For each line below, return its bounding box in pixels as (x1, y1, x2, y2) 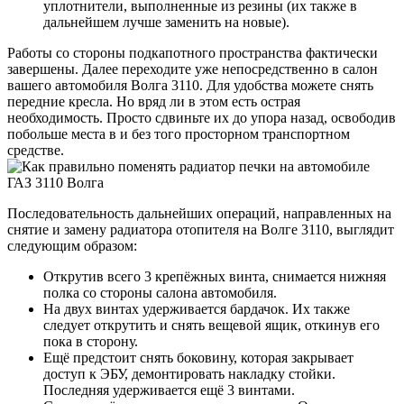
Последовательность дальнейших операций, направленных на (7, 205, 391, 221)
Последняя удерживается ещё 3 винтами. (43, 381, 295, 398)
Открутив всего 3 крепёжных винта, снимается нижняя (43, 268, 386, 284)
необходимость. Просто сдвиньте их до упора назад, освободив (7, 109, 396, 125)
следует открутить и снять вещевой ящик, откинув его (43, 317, 380, 333)
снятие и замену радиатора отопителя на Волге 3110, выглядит (7, 221, 394, 237)
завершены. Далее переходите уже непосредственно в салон (7, 60, 378, 77)
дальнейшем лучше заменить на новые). (43, 14, 289, 30)
